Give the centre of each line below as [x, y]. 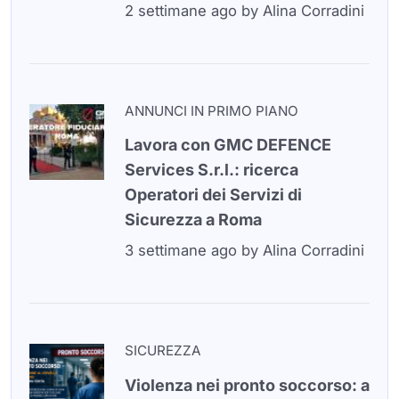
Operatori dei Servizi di [213, 195]
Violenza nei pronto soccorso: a [247, 385]
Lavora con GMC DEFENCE [228, 145]
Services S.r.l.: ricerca [211, 170]
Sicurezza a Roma [193, 220]
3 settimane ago [180, 251]
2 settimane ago [180, 11]
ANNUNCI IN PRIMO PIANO [211, 111]
